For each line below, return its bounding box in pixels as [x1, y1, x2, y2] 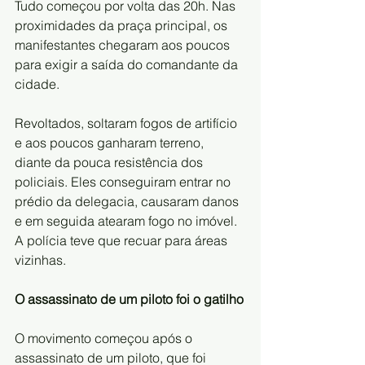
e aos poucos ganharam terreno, [15, 134, 207, 151]
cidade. [15, 75, 59, 92]
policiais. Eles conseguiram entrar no [15, 173, 234, 190]
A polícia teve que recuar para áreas [15, 231, 231, 248]
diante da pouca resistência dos [15, 153, 206, 170]
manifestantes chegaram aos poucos [15, 36, 233, 53]
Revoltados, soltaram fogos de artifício [15, 114, 240, 131]
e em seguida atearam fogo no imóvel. [15, 212, 240, 229]
